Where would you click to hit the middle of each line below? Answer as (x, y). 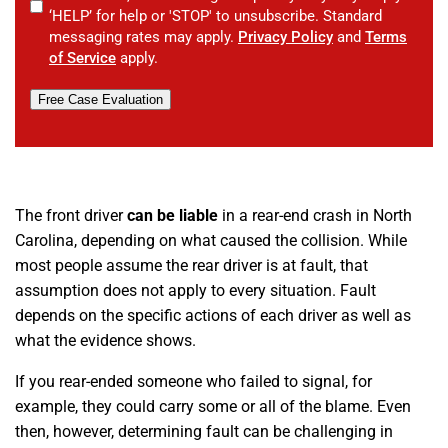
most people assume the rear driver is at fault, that (191, 265)
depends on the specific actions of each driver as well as (213, 315)
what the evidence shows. (105, 340)
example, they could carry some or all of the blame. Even (213, 406)
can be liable (172, 215)
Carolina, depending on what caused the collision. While (211, 240)
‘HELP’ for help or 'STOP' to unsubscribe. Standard (215, 16)
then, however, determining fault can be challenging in (204, 431)
